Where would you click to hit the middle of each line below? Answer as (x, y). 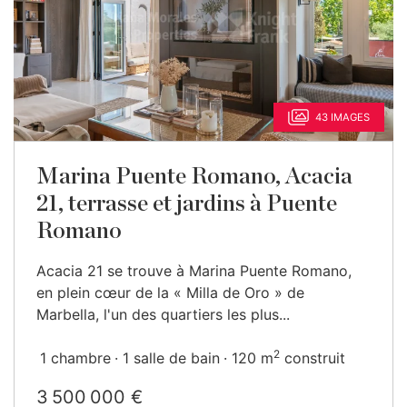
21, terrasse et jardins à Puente (187, 204)
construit (313, 358)
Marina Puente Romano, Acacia (194, 177)
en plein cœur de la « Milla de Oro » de (170, 293)
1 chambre (75, 358)
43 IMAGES (342, 117)
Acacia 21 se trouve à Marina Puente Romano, (194, 271)
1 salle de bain (171, 358)
